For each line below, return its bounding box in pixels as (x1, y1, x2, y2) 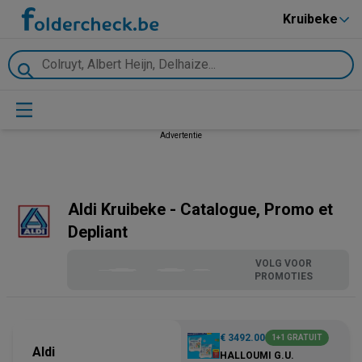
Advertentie (160, 131, 202, 140)
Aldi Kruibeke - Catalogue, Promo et (67, 200, 333, 219)
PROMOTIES (254, 271, 313, 282)
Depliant (67, 222, 128, 242)
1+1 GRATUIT (271, 333, 322, 342)
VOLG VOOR (255, 258, 312, 269)
